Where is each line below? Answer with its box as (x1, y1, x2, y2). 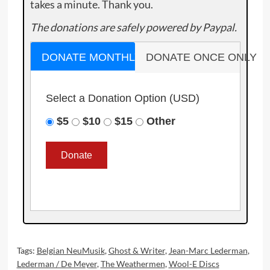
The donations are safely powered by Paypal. (30, 20, 237, 34)
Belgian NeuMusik (36, 245, 105, 256)
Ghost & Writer (108, 245, 165, 256)
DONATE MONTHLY (41, 51, 142, 63)
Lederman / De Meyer (16, 259, 97, 269)
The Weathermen (100, 259, 165, 269)
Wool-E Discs (168, 259, 219, 269)
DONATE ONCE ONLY (146, 51, 257, 63)
